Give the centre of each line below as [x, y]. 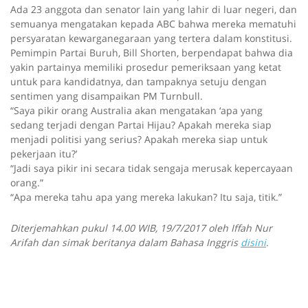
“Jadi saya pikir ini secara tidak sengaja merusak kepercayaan [152, 168]
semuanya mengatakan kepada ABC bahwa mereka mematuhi [153, 24]
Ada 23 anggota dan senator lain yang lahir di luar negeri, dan [154, 10]
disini [253, 243]
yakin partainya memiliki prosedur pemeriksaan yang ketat [146, 67]
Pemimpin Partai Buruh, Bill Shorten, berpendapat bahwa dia [152, 53]
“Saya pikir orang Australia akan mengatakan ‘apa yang [136, 111]
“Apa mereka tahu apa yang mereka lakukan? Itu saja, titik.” [146, 197]
